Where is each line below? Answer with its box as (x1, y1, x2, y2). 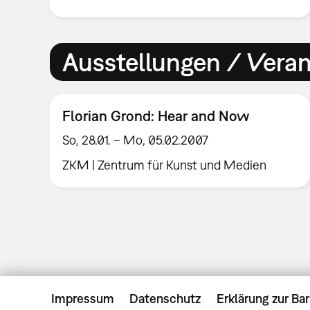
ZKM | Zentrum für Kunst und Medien (62, 158, 267, 173)
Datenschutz (129, 291, 201, 306)
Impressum (51, 291, 114, 306)
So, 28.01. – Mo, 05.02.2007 (62, 133, 209, 148)
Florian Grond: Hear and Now (62, 107, 250, 124)
